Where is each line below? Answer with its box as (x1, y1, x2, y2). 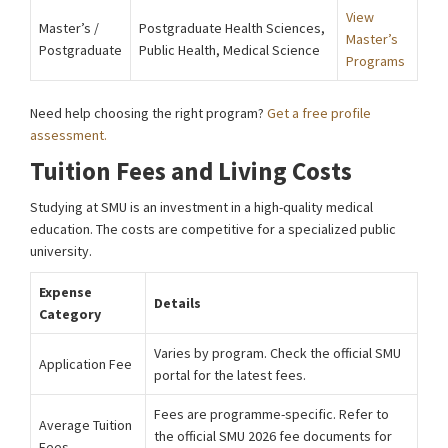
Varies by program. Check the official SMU (154, 344, 401, 362)
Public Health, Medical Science (139, 41, 320, 59)
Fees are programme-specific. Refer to (154, 405, 389, 423)
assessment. (30, 126, 107, 144)
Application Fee (39, 355, 132, 373)
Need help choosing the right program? (30, 104, 267, 122)
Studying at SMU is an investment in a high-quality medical (30, 198, 373, 216)
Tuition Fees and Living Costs (30, 155, 352, 187)
